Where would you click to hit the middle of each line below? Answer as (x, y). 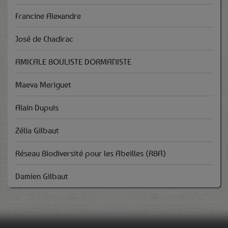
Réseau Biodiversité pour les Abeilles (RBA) (91, 153)
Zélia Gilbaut (37, 130)
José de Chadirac (44, 39)
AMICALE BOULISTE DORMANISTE (73, 62)
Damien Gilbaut (42, 176)
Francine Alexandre (48, 16)
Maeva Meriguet (43, 84)
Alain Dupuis (37, 107)
